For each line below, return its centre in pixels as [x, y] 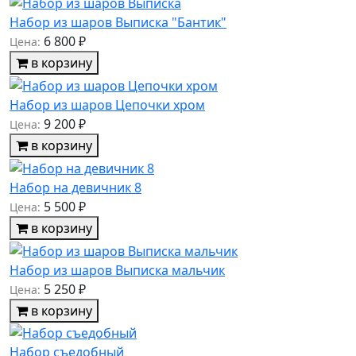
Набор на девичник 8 [75, 187]
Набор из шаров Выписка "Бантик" [118, 23]
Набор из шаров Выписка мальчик [117, 270]
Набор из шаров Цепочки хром [107, 105]
